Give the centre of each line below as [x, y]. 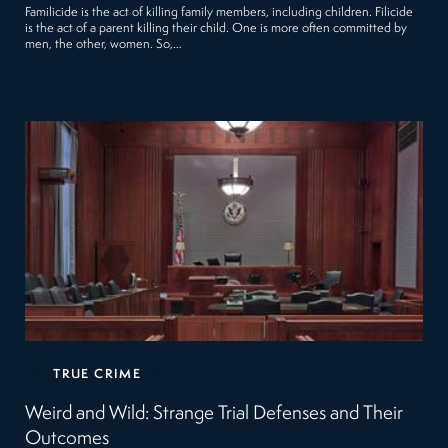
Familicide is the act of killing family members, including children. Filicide [219, 13]
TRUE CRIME [97, 375]
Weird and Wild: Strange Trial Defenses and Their [214, 414]
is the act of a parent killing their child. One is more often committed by [216, 29]
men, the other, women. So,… [104, 45]
